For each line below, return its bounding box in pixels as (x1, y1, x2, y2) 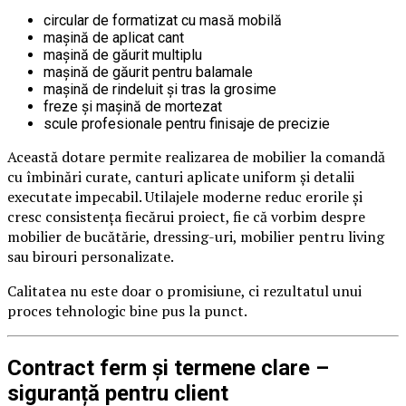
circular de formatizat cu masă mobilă (43, 12, 282, 30)
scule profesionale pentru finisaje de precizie (43, 115, 330, 133)
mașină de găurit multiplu (43, 46, 202, 64)
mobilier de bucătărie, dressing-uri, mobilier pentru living (7, 227, 384, 247)
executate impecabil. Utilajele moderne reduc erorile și (7, 187, 362, 208)
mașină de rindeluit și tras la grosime (43, 81, 276, 99)
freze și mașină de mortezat (43, 98, 222, 116)
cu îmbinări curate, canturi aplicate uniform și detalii (7, 167, 354, 188)
